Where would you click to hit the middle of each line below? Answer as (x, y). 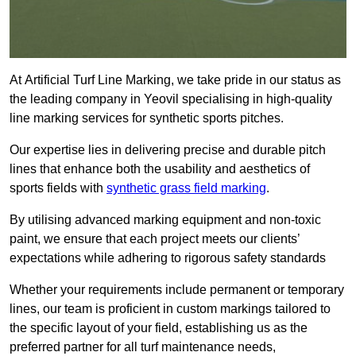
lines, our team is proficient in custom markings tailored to (170, 309)
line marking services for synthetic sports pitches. (147, 118)
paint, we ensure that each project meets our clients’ (155, 239)
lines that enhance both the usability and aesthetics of (160, 169)
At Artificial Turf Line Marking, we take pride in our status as (175, 80)
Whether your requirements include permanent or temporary (177, 290)
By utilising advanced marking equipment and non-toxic (165, 220)
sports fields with (58, 188)
